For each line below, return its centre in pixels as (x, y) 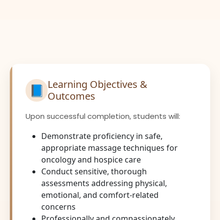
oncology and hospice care (91, 159)
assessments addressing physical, (104, 183)
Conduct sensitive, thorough (94, 171)
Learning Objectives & (98, 84)
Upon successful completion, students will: (103, 116)
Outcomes (72, 96)
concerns (58, 206)
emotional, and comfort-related (100, 195)
